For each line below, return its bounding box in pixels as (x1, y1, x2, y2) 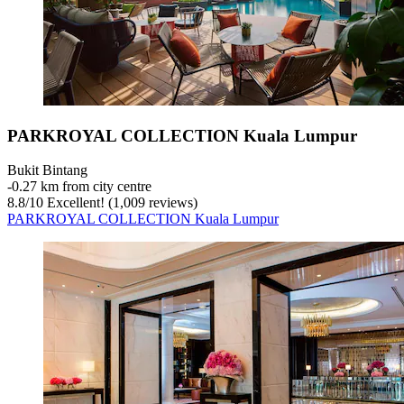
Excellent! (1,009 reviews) (43, 195, 197, 211)
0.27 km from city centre (12, 179, 151, 195)
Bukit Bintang (7, 162, 87, 179)
